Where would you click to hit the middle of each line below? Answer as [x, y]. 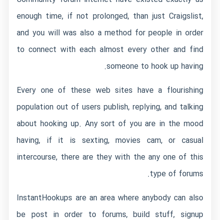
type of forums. [176, 174]
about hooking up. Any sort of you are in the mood [110, 124]
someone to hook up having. [155, 67]
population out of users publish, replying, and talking [110, 107]
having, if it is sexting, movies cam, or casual [110, 141]
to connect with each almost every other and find [110, 50]
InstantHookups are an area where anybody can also [110, 198]
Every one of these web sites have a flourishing [110, 91]
